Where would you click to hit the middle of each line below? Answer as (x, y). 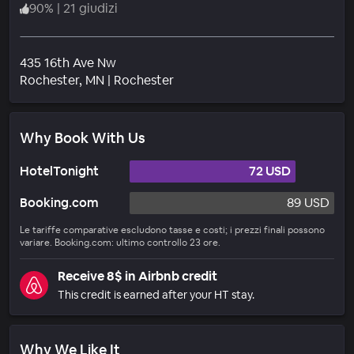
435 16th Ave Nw (68, 62)
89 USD (308, 202)
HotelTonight (59, 171)
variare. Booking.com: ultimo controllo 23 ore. (120, 242)
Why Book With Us (83, 137)
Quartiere (201, 79)
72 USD (269, 171)
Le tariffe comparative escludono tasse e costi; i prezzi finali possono (172, 230)
